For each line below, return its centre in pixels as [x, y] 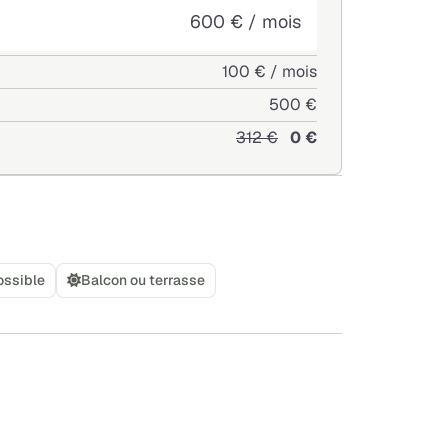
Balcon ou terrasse [143, 279]
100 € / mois [269, 71]
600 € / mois [245, 21]
